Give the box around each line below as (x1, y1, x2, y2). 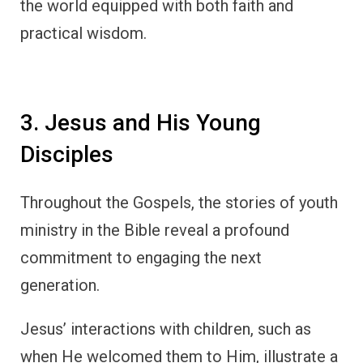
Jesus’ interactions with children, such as (20, 318, 311, 339)
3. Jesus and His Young (20, 109, 261, 137)
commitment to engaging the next (20, 247, 262, 267)
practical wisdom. (20, 23, 147, 44)
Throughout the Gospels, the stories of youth (20, 192, 338, 212)
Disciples (20, 141, 113, 169)
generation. (20, 275, 100, 295)
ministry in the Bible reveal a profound (20, 220, 289, 240)
